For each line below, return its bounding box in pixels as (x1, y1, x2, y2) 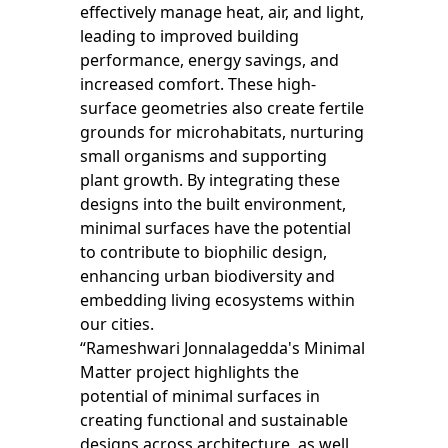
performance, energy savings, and (80, 49, 339, 71)
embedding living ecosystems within (80, 289, 355, 311)
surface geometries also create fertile (80, 97, 364, 119)
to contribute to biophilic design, (80, 241, 327, 263)
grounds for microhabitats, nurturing (80, 121, 364, 143)
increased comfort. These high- (80, 73, 316, 95)
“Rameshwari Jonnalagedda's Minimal (80, 337, 365, 359)
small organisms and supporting (80, 145, 327, 167)
